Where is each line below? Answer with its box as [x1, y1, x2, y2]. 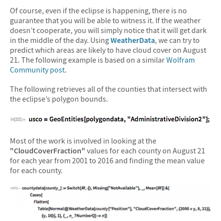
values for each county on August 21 [85, 146, 205, 156]
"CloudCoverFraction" [10, 146, 85, 156]
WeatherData [110, 35, 155, 45]
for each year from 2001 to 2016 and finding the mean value [10, 155, 205, 166]
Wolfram [166, 54, 195, 65]
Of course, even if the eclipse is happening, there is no [10, 5, 187, 15]
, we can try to [155, 35, 200, 45]
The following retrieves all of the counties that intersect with [10, 84, 207, 94]
